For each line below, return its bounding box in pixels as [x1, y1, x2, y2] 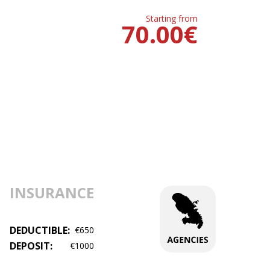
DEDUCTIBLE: [9, 224, 70, 237]
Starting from [145, 13, 198, 24]
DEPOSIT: [9, 239, 52, 253]
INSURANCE [9, 183, 94, 202]
